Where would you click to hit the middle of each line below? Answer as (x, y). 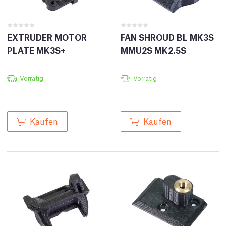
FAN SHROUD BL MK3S (167, 37)
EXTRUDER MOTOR (47, 37)
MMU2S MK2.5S (153, 50)
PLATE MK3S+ (36, 50)
